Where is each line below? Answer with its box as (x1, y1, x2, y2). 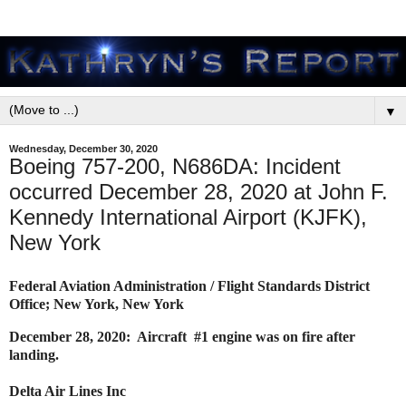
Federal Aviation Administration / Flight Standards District (9, 277, 370, 294)
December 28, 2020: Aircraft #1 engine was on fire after (9, 328, 355, 344)
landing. (9, 346, 63, 362)
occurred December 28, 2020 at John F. (9, 179, 388, 204)
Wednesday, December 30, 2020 (9, 143, 158, 154)
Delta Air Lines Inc (9, 382, 126, 399)
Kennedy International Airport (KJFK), (9, 205, 367, 229)
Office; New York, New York (9, 295, 184, 312)
